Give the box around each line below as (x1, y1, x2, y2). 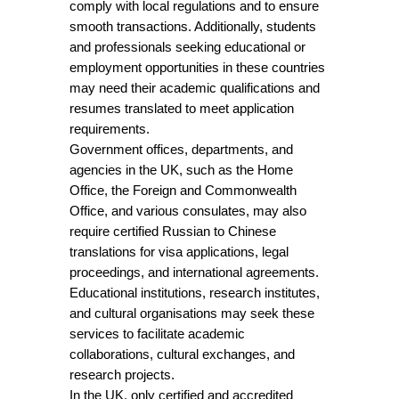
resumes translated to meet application (69, 101, 294, 116)
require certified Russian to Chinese (69, 224, 276, 239)
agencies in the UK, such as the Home (69, 162, 293, 177)
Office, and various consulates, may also (69, 203, 306, 218)
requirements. (69, 121, 150, 136)
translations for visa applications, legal (69, 244, 289, 259)
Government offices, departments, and (69, 142, 293, 157)
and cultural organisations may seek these (69, 305, 314, 321)
